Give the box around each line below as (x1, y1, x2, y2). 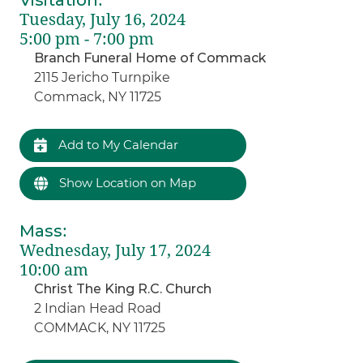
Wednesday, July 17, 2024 (19, 240, 211, 260)
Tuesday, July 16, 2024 (19, 9, 186, 29)
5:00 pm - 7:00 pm (19, 28, 155, 49)
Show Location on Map (56, 174, 197, 190)
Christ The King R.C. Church (34, 280, 212, 297)
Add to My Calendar (55, 136, 179, 152)
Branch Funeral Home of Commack (34, 49, 267, 66)
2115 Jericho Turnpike (34, 69, 171, 85)
